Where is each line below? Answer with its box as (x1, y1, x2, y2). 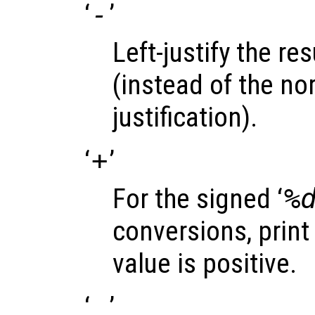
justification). (112, 101, 257, 134)
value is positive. (112, 247, 297, 280)
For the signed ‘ (112, 182, 283, 215)
